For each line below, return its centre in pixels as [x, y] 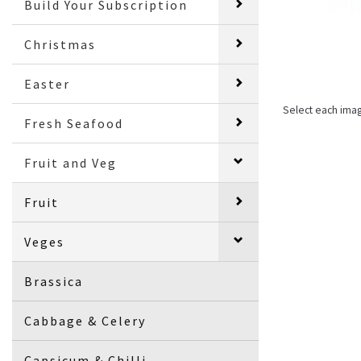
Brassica [54, 281]
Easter [48, 84]
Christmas [60, 44]
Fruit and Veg [71, 163]
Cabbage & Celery [85, 321]
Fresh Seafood [74, 123]
